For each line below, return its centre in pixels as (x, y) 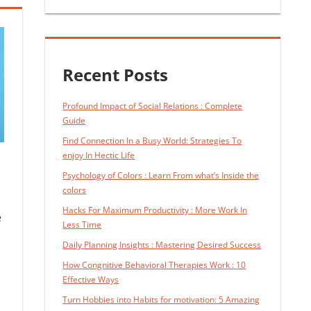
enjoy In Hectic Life (99, 155)
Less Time (82, 225)
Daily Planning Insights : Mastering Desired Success (162, 245)
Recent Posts (116, 75)
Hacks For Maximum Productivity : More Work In (155, 210)
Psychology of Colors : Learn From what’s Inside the (161, 176)
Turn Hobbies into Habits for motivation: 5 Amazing (161, 300)
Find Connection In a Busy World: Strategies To (152, 141)
